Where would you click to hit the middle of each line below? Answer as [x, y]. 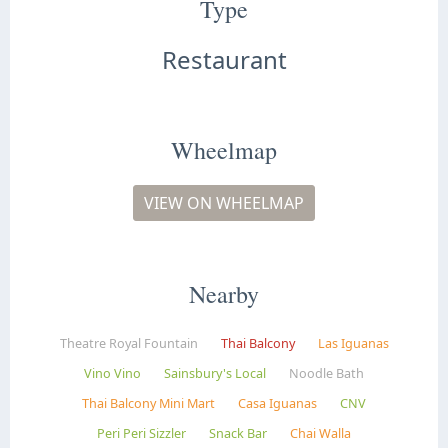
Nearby [224, 293]
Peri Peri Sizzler [141, 433]
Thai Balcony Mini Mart [148, 403]
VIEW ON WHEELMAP [224, 202]
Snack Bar [238, 433]
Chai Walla [320, 433]
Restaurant [224, 59]
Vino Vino [112, 373]
